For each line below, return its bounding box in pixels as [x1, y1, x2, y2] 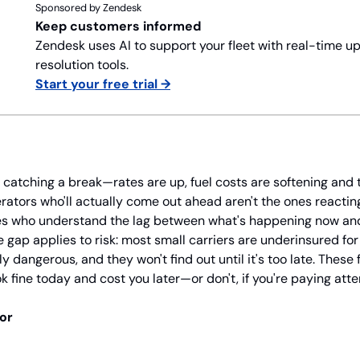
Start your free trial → [35, 75, 170, 92]
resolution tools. [35, 55, 129, 73]
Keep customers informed [35, 17, 201, 35]
